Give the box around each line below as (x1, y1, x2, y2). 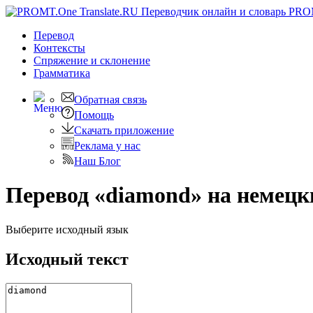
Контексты (34, 42, 85, 54)
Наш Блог (74, 155, 121, 167)
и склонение (91, 54, 150, 66)
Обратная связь (74, 94, 147, 105)
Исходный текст (6, 249, 129, 268)
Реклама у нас (74, 140, 140, 152)
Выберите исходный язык (6, 223, 129, 235)
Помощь (74, 109, 114, 121)
